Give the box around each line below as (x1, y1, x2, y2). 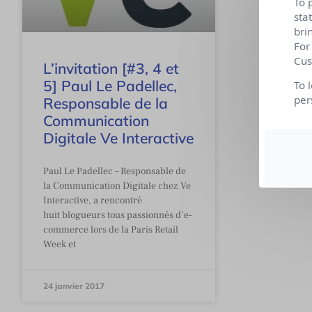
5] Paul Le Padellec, (43, 76, 177, 95)
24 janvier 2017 (43, 280, 104, 291)
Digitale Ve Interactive (43, 128, 194, 147)
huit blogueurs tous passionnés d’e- (43, 208, 192, 221)
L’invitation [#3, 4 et (43, 58, 179, 77)
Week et (43, 237, 76, 251)
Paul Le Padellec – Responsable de (43, 164, 186, 178)
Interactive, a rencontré (43, 194, 142, 207)
